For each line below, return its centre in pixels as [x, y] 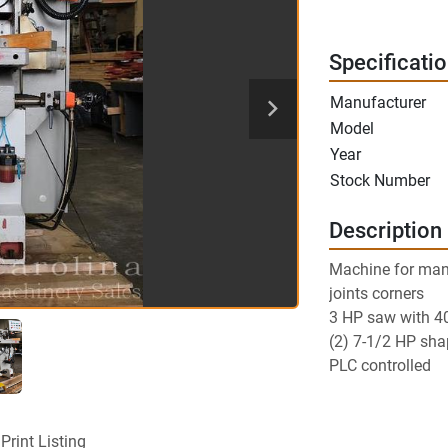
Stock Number [379, 180]
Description [385, 230]
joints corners [376, 293]
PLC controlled [379, 365]
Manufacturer [377, 102]
